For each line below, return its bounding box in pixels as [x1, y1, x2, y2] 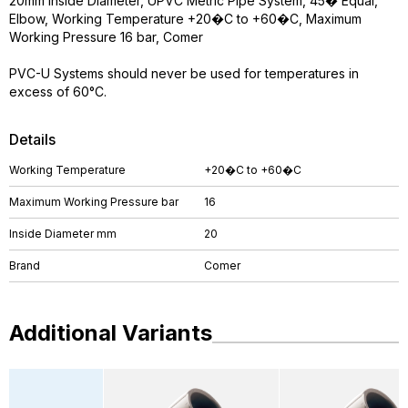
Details [9, 130, 56, 148]
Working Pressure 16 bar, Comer [9, 29, 203, 45]
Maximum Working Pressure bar [9, 195, 178, 209]
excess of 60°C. [9, 84, 107, 99]
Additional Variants [9, 320, 212, 346]
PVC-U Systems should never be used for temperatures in [9, 66, 359, 81]
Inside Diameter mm [9, 227, 117, 240]
